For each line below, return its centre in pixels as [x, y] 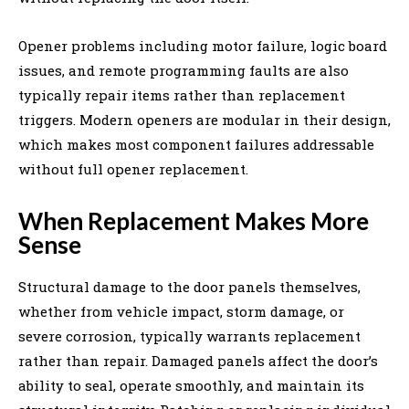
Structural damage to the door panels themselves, [189, 286]
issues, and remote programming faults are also [184, 70]
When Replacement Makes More [194, 220]
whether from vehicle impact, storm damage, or [181, 311]
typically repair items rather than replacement [182, 94]
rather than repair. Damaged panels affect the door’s [198, 360]
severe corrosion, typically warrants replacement [189, 336]
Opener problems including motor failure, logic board [203, 45]
